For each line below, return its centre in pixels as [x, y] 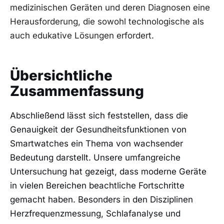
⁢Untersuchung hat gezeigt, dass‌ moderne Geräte [108, 172]
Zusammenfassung [77, 91]
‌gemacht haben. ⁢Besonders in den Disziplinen [101, 200]
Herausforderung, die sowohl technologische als [107, 22]
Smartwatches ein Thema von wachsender [96, 144]
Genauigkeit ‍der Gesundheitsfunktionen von [98, 130]
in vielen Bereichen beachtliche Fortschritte [97, 186]
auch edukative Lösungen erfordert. [82, 36]
